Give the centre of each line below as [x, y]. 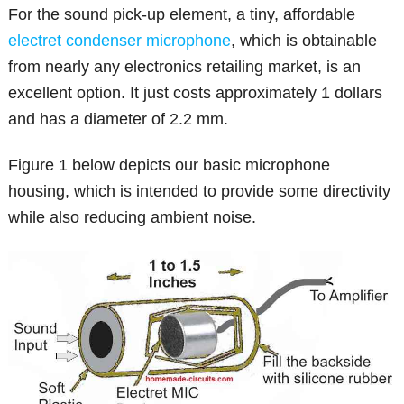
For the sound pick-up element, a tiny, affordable [182, 15]
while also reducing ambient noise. [133, 218]
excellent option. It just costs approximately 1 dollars [196, 93]
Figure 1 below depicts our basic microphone [170, 165]
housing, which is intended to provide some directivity [200, 192]
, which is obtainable [304, 41]
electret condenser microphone [120, 41]
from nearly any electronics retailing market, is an [185, 67]
